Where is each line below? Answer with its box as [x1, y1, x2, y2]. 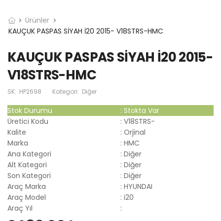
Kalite [7, 127, 26, 137]
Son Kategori [7, 171, 51, 181]
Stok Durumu [7, 106, 52, 115]
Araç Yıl [7, 203, 33, 213]
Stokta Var [124, 106, 159, 115]
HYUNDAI [124, 182, 152, 191]
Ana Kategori [7, 149, 51, 159]
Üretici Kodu [7, 116, 48, 126]
